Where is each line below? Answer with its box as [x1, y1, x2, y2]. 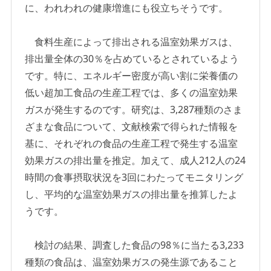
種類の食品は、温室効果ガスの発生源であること [25, 255, 238, 269]
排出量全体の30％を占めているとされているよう [25, 52, 240, 66]
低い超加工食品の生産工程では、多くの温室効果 [25, 86, 238, 100]
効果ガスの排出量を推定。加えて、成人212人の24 [25, 154, 246, 168]
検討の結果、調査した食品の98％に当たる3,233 [25, 238, 244, 252]
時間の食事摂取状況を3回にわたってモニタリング [25, 171, 244, 184]
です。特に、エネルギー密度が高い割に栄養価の [25, 69, 238, 83]
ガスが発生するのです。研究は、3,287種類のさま [25, 103, 243, 117]
